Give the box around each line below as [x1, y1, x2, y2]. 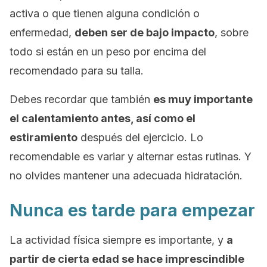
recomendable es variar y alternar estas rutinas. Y [10, 150, 252, 163]
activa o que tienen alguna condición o [10, 7, 200, 20]
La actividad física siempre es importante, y [10, 234, 226, 246]
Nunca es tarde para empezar [10, 200, 255, 221]
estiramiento [10, 131, 77, 144]
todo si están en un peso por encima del [10, 45, 206, 58]
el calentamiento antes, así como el [10, 112, 195, 125]
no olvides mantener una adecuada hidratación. [10, 169, 243, 182]
